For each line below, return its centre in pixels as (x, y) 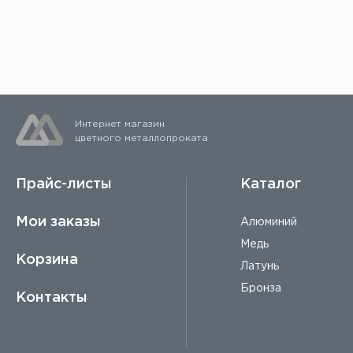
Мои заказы (58, 223)
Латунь (260, 267)
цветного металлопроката (141, 139)
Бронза (261, 289)
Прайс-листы (64, 185)
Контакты (52, 298)
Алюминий (269, 223)
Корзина (47, 260)
